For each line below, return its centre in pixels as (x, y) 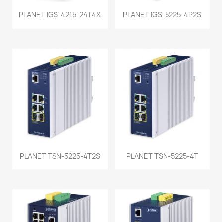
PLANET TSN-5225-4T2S (60, 156)
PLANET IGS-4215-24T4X (60, 15)
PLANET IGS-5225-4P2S (162, 15)
